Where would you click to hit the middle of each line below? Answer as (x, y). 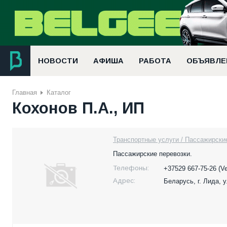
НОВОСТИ (58, 61)
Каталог (59, 92)
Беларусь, (181, 181)
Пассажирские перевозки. (153, 154)
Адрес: (124, 181)
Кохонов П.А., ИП (78, 108)
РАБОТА (155, 61)
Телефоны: (131, 168)
